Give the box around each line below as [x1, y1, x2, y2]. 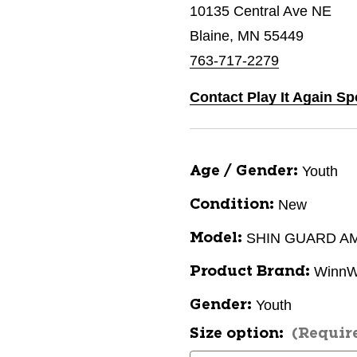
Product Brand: [190, 265, 310, 279]
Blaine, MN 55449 [190, 28, 304, 44]
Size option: [190, 327, 288, 341]
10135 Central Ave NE [190, 3, 331, 19]
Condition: [190, 198, 274, 212]
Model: [190, 231, 242, 245]
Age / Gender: [190, 164, 298, 178]
